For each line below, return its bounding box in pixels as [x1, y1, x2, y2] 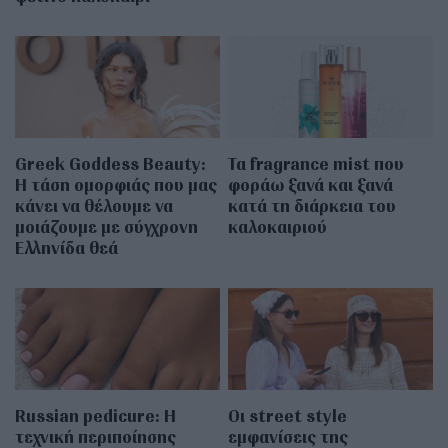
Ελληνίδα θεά [15, 236, 118, 260]
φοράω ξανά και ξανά [228, 173, 394, 197]
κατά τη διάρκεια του [228, 194, 397, 218]
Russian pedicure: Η [15, 404, 176, 428]
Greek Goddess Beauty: [15, 152, 206, 176]
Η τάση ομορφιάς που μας [15, 173, 217, 197]
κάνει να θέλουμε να [15, 194, 173, 218]
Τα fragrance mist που [228, 152, 405, 176]
